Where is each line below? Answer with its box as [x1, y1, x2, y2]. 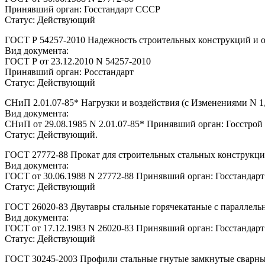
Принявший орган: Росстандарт [5, 66, 134, 77]
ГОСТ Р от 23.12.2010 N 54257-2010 [5, 56, 151, 66]
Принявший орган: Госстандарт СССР [5, 4, 160, 14]
